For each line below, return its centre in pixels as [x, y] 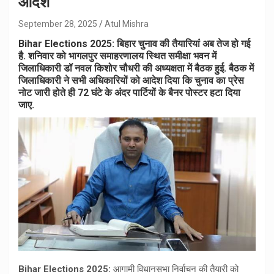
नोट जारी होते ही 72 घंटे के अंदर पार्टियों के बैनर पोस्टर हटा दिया [129, 92]
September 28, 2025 [58, 24]
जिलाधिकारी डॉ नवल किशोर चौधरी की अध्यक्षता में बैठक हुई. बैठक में [136, 68]
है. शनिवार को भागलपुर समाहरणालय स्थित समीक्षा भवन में [117, 56]
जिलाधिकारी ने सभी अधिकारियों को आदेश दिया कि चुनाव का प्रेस [131, 80]
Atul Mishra [127, 24]
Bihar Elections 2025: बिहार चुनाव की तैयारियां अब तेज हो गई [134, 43]
